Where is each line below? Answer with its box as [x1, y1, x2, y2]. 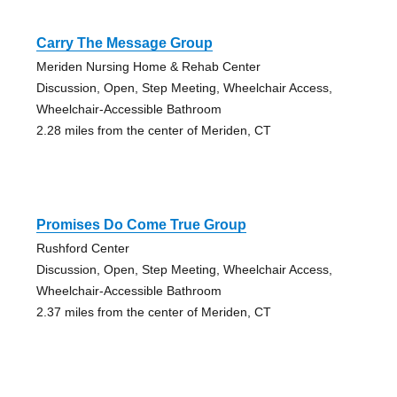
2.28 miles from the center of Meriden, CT [35, 123, 271, 138]
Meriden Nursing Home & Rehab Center [35, 59, 261, 74]
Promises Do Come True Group [35, 217, 246, 233]
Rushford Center [35, 241, 129, 256]
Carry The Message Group [35, 35, 213, 51]
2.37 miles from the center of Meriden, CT [35, 305, 271, 320]
